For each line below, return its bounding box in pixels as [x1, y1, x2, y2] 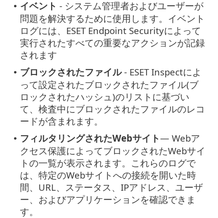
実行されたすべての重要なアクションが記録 [20, 36, 205, 49]
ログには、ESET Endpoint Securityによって [20, 24, 201, 37]
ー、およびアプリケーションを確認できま [20, 193, 196, 206]
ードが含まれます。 [20, 115, 103, 127]
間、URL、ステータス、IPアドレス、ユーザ [20, 181, 203, 194]
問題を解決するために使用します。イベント [20, 12, 205, 25]
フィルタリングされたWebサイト [20, 132, 160, 145]
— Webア [160, 132, 200, 145]
